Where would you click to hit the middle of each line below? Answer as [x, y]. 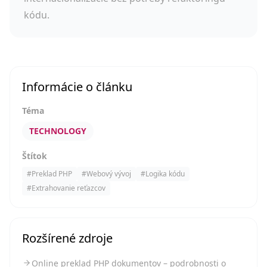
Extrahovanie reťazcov [69, 188]
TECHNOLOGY [58, 131]
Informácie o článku [77, 87]
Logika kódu [165, 174]
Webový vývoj [109, 174]
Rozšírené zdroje [67, 238]
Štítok [35, 156]
